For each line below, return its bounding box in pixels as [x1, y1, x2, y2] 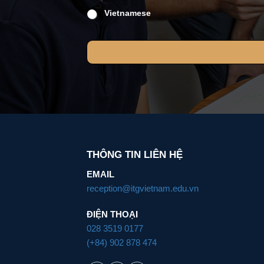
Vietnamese [104, 8, 151, 18]
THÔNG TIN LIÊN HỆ [87, 148, 183, 160]
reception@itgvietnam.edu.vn [87, 183, 199, 194]
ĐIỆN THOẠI [87, 209, 138, 220]
